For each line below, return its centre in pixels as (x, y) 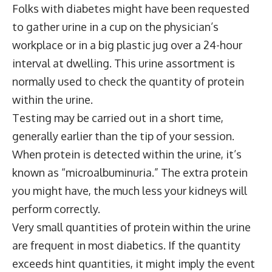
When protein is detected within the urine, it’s (127, 154)
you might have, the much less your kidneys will (130, 191)
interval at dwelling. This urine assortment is (124, 63)
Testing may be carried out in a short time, (118, 118)
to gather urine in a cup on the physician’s (115, 27)
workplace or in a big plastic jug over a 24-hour (127, 45)
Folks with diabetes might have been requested (131, 8)
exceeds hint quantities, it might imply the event (134, 263)
